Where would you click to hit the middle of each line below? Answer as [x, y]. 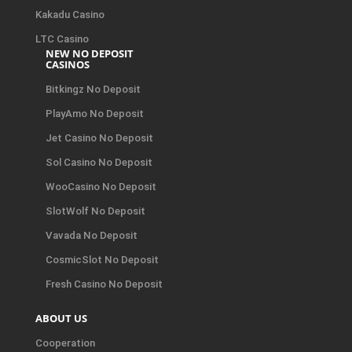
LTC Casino [62, 38]
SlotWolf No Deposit [95, 211]
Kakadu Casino [70, 14]
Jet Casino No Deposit [99, 137]
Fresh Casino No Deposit [104, 284]
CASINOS [67, 64]
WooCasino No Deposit [101, 186]
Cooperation [65, 343]
